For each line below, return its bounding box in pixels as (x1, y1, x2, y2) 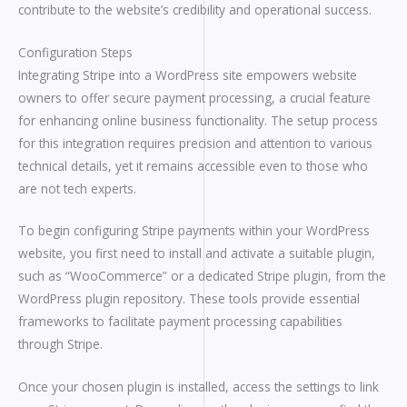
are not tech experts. (18, 179, 136, 197)
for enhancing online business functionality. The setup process (18, 111, 378, 129)
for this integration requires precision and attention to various (18, 134, 372, 152)
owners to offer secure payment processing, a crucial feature (18, 88, 371, 106)
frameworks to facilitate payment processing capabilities (18, 313, 342, 331)
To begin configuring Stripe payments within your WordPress (18, 222, 370, 240)
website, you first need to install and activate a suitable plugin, (18, 244, 375, 263)
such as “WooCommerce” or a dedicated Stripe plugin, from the (18, 267, 386, 285)
